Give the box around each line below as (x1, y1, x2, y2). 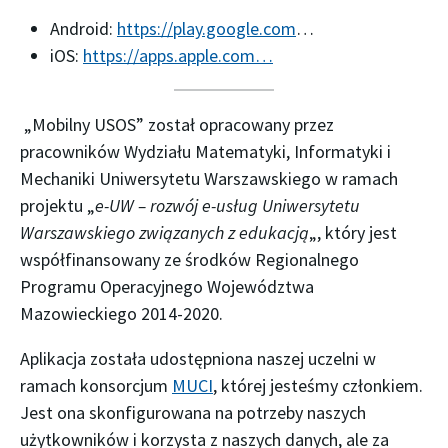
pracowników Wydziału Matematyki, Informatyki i (20, 140, 391, 163)
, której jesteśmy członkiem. (213, 374, 423, 397)
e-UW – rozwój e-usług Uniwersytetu (95, 194, 360, 217)
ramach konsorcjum (20, 374, 172, 397)
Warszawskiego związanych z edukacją (20, 221, 309, 244)
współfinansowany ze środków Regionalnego (20, 248, 359, 271)
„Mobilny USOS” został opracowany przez (20, 113, 334, 136)
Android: (50, 17, 117, 40)
